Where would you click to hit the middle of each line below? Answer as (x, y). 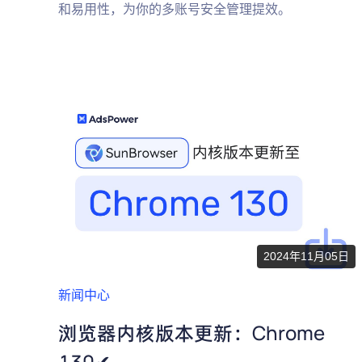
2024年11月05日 (306, 256)
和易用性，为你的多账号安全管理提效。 (175, 9)
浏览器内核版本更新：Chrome (192, 333)
